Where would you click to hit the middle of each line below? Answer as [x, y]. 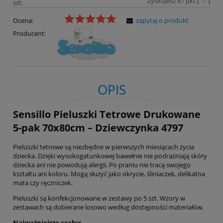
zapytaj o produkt [162, 21]
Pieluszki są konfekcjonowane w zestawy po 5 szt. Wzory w [99, 198]
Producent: [29, 34]
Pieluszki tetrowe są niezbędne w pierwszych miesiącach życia [104, 147]
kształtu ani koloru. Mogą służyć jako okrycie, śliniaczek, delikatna [109, 173]
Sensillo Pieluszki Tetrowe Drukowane [107, 114]
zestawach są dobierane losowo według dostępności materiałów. [108, 207]
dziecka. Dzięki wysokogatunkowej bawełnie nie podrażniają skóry [110, 156]
